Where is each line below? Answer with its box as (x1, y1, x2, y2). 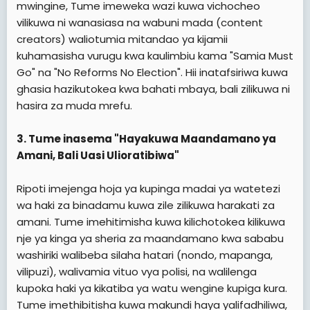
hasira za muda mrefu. (17, 98, 132, 113)
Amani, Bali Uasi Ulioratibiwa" (17, 147, 179, 163)
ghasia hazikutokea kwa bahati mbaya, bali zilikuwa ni (17, 81, 290, 96)
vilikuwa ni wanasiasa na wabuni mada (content (17, 15, 263, 30)
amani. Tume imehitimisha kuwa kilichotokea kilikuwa (17, 214, 285, 229)
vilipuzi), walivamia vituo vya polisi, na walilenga (17, 264, 257, 279)
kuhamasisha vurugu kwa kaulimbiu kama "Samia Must (17, 48, 293, 63)
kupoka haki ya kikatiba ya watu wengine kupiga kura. (17, 280, 287, 295)
